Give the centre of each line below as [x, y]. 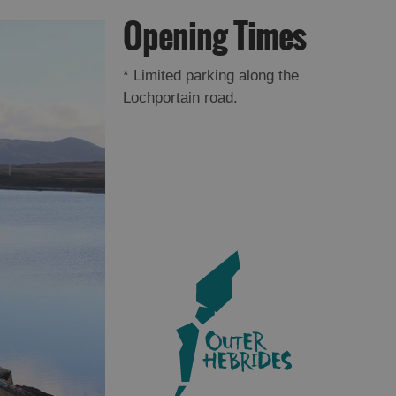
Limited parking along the [213, 76]
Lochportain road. [180, 98]
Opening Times [214, 37]
